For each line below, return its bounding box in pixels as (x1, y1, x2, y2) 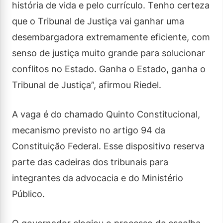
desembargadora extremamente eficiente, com (12, 31, 210, 42)
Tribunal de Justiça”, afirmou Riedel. (12, 79, 161, 90)
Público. (12, 188, 45, 199)
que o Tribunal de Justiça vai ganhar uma (12, 15, 184, 26)
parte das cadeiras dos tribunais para (12, 156, 168, 167)
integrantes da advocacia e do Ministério (12, 172, 183, 183)
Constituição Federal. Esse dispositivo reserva (12, 140, 205, 151)
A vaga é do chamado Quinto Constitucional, (12, 109, 200, 119)
